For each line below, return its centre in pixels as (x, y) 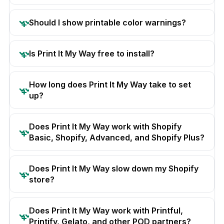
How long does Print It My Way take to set (110, 84)
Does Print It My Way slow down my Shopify (114, 168)
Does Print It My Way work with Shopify (105, 126)
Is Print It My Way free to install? (92, 53)
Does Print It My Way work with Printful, (106, 210)
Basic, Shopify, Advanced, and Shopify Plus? (117, 137)
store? (42, 179)
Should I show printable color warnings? (107, 22)
